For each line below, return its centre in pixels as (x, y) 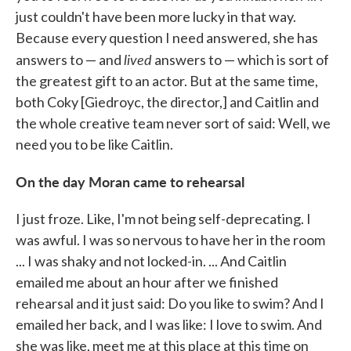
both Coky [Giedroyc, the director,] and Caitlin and (167, 102)
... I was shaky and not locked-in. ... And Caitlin (151, 261)
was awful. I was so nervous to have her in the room (170, 240)
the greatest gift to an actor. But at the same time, (167, 81)
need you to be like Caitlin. (94, 145)
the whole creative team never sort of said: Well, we (173, 123)
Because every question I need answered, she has (167, 38)
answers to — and (70, 60)
